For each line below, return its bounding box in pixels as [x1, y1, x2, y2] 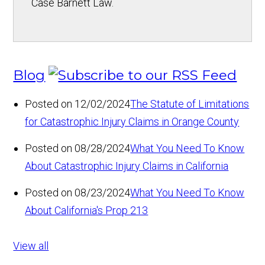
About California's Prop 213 [25, 203, 148, 216]
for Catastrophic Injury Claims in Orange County [25, 115, 240, 128]
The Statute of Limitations [130, 97, 250, 110]
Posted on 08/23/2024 [25, 186, 131, 199]
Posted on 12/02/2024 [25, 97, 131, 110]
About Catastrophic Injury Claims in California [25, 159, 229, 172]
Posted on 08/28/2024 [25, 141, 131, 154]
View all [13, 239, 49, 252]
